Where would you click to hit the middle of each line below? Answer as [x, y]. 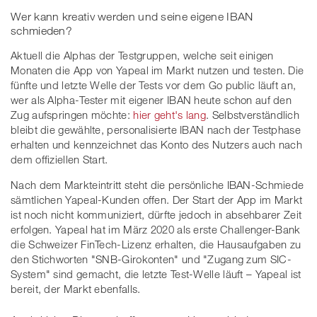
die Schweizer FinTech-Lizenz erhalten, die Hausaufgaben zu [156, 244]
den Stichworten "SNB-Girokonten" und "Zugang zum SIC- [151, 259]
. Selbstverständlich [253, 115]
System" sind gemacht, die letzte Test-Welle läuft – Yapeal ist [156, 274]
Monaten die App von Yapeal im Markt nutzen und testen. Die [157, 70]
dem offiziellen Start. [59, 160]
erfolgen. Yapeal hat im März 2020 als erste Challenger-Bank [156, 230]
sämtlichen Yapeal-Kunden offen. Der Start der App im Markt [157, 200]
